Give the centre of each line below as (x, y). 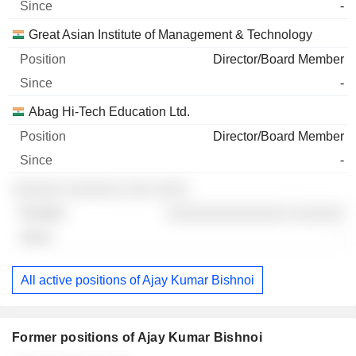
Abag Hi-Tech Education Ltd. (109, 112)
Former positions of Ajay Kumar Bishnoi (137, 338)
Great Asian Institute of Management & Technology (170, 35)
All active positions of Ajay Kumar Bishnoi (137, 280)
